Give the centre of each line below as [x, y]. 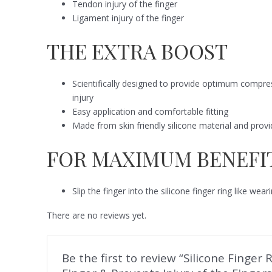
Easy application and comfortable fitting [151, 112]
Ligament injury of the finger [128, 18]
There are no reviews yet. [97, 215]
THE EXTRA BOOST [138, 51]
